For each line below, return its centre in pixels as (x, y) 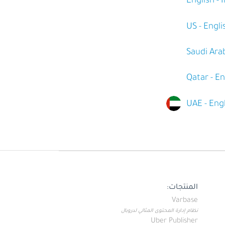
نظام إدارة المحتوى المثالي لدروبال (160, 211)
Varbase (185, 201)
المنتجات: (183, 188)
